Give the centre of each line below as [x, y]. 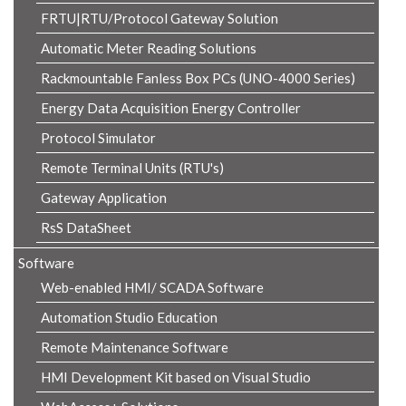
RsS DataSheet [86, 227]
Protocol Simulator [98, 138]
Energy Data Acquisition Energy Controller [171, 108]
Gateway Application [104, 198]
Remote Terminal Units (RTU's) [132, 168]
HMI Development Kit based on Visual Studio [176, 377]
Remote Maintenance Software [135, 347]
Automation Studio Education [129, 317]
